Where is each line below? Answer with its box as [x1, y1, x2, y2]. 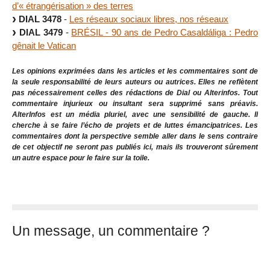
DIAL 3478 [19, 13, 61, 24]
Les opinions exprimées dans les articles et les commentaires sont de [12, 67, 258, 76]
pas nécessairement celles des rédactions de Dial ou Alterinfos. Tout [12, 89, 258, 98]
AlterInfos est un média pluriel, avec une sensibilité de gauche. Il [12, 110, 258, 119]
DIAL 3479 [19, 27, 63, 37]
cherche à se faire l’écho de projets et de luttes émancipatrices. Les [12, 121, 258, 130]
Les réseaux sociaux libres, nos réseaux [69, 13, 228, 24]
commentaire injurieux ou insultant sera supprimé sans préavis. [12, 99, 258, 108]
